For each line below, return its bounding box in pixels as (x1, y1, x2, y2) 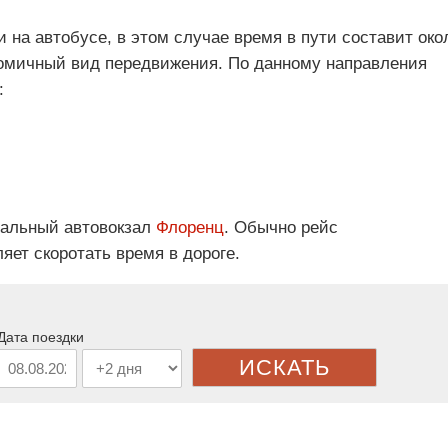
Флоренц (156, 218, 224, 238)
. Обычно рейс (224, 218, 338, 238)
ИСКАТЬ (239, 354, 330, 380)
